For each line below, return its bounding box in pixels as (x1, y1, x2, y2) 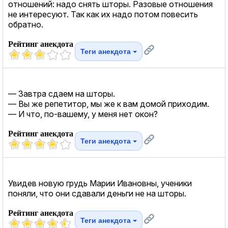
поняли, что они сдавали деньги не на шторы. (8, 188, 186, 198)
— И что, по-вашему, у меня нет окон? (8, 108, 158, 119)
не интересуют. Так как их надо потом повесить (8, 9, 198, 19)
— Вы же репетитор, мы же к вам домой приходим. (8, 98, 209, 109)
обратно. (8, 19, 43, 30)
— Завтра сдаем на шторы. (8, 88, 115, 99)
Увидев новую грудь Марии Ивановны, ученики (8, 178, 192, 188)
